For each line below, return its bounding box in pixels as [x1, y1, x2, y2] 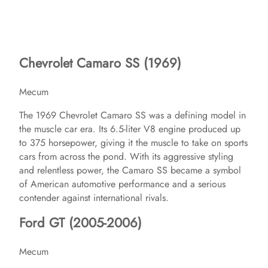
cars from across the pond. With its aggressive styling [19, 149, 233, 163]
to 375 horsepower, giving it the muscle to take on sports [19, 135, 248, 150]
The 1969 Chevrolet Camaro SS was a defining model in [19, 108, 246, 122]
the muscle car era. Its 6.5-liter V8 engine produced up [19, 121, 240, 136]
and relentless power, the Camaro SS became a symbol [19, 163, 241, 177]
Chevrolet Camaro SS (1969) [19, 53, 181, 72]
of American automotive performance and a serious [19, 176, 226, 191]
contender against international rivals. [19, 190, 169, 205]
